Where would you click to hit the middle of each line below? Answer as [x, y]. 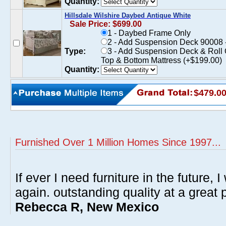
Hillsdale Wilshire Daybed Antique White [128, 15]
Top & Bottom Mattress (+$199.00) [161, 60]
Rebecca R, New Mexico [87, 207]
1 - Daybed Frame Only [149, 33]
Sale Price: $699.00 [106, 24]
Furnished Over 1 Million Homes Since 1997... [118, 142]
